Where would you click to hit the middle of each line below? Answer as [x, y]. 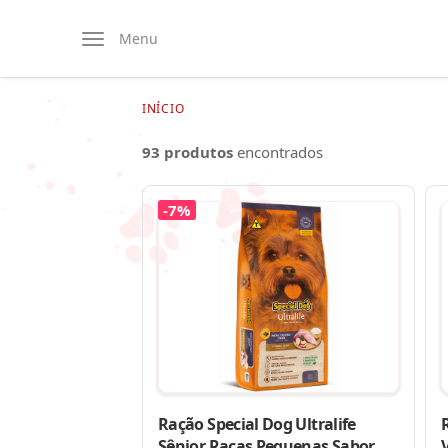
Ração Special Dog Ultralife [257, 424]
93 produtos [187, 152]
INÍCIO [163, 108]
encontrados [278, 152]
